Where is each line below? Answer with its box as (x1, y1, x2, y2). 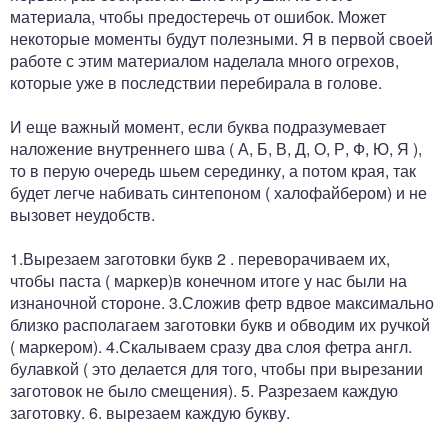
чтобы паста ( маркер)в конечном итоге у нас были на (10, 269, 407, 292)
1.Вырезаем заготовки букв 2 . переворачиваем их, (10, 247, 390, 270)
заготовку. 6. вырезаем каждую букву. (10, 401, 290, 424)
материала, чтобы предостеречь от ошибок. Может (10, 5, 386, 28)
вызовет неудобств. (10, 203, 155, 226)
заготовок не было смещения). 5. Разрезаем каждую (10, 379, 398, 402)
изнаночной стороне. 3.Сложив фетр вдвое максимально (10, 291, 434, 314)
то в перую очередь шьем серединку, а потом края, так (10, 159, 416, 182)
